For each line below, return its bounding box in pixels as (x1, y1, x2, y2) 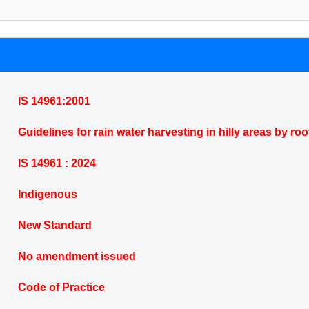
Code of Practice (17, 281, 105, 293)
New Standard (17, 219, 92, 231)
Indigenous (17, 188, 77, 200)
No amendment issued (17, 250, 136, 262)
